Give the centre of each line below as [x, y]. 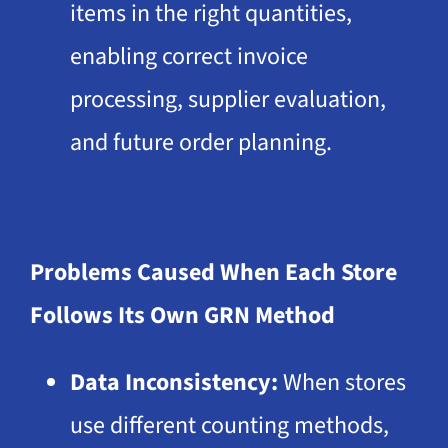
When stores [341, 383]
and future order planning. [200, 143]
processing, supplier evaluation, [227, 100]
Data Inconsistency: [173, 383]
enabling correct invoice [188, 57]
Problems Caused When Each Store [213, 273]
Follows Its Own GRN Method [182, 316]
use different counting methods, [229, 426]
